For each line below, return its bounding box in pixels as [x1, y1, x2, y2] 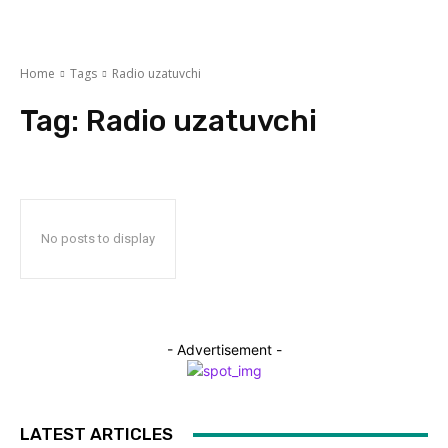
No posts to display [41, 231, 155, 246]
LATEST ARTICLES [20, 424, 173, 444]
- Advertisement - [166, 341, 282, 358]
